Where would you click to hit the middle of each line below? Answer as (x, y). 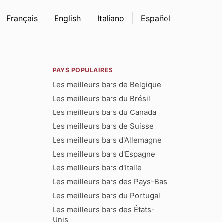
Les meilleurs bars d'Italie (97, 167)
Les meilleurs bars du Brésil (102, 98)
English (67, 18)
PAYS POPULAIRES (83, 70)
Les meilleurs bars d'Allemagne (107, 140)
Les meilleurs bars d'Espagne (104, 154)
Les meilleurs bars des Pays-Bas (110, 181)
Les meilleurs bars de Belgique (107, 84)
